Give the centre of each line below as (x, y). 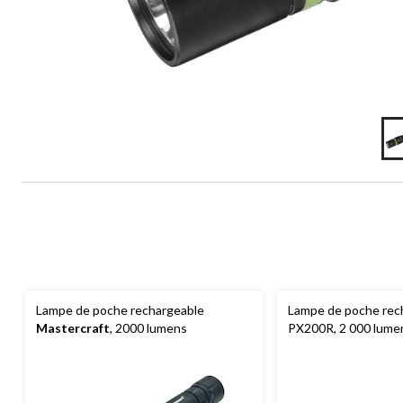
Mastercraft (73, 327)
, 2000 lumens (148, 327)
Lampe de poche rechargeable (120, 309)
